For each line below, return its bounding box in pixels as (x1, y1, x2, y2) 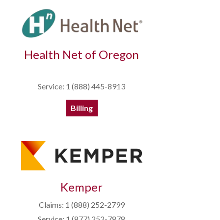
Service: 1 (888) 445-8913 (38, 82, 125, 91)
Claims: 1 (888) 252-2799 (38, 200, 125, 210)
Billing (70, 103, 93, 113)
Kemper (60, 180, 103, 194)
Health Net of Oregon (24, 47, 139, 62)
